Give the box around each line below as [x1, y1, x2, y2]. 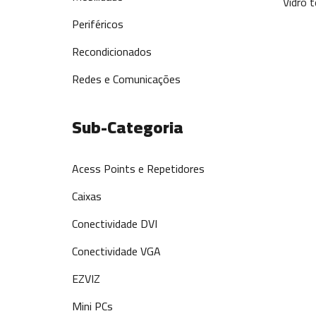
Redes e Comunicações [72, 68, 181, 90]
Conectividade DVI [72, 213, 157, 234]
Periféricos [72, 13, 123, 35]
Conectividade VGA [72, 241, 161, 262]
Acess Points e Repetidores [72, 158, 205, 179]
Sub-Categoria [72, 111, 183, 143]
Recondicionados [72, 41, 152, 62]
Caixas [72, 186, 102, 207]
